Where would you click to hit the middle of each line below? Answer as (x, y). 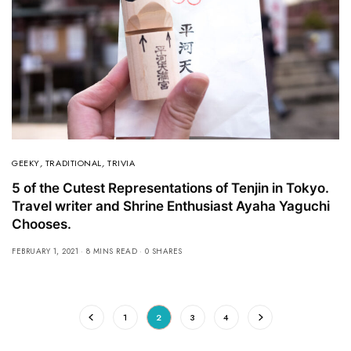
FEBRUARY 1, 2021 (45, 251)
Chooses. (42, 224)
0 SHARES (163, 251)
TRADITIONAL (73, 163)
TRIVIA (121, 163)
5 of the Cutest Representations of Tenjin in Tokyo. (170, 188)
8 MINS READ (111, 251)
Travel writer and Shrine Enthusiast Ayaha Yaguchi (171, 206)
